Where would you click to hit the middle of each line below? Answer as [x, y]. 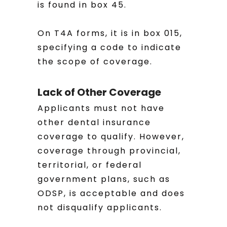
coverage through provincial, [109, 151]
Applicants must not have [101, 108]
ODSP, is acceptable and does [111, 193]
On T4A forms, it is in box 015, [110, 33]
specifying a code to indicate [109, 47]
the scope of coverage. [95, 62]
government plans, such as [104, 179]
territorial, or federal [90, 165]
